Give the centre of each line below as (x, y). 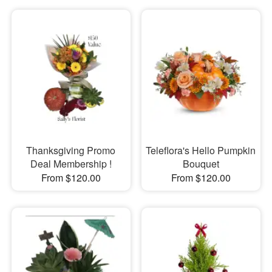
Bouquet (201, 163)
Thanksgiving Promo (71, 150)
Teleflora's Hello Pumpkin (201, 150)
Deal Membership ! (71, 163)
